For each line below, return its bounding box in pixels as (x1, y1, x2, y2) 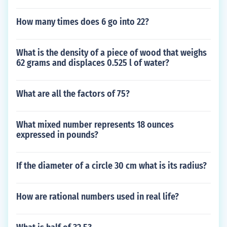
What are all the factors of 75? (16, 88, 130, 99)
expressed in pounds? (16, 129, 98, 140)
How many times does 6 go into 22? (16, 16, 149, 27)
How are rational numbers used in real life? (16, 191, 179, 202)
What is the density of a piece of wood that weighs (16, 47, 207, 58)
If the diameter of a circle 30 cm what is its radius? (16, 160, 207, 171)
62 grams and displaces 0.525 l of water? (16, 57, 169, 68)
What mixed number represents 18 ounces (16, 119, 174, 130)
